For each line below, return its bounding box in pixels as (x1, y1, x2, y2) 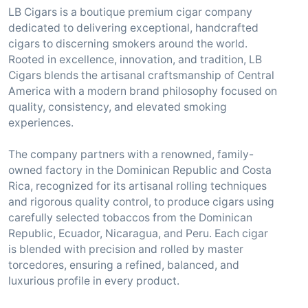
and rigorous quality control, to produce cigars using (8, 195, 274, 208)
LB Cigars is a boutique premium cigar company (8, 5, 252, 19)
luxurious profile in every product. (8, 274, 179, 287)
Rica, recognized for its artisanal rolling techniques (8, 179, 267, 192)
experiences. (8, 116, 74, 129)
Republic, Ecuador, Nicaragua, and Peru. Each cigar (8, 227, 268, 240)
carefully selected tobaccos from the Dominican (8, 211, 252, 224)
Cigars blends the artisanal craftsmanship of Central (8, 69, 274, 82)
